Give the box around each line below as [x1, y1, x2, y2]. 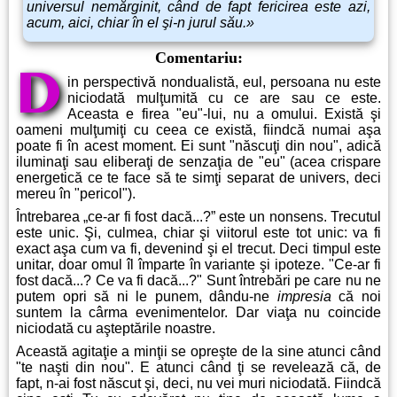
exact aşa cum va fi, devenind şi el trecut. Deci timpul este [16, 241, 381, 257]
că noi [331, 289, 382, 305]
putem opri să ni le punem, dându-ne [16, 289, 277, 305]
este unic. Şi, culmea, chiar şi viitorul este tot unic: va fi [16, 225, 381, 241]
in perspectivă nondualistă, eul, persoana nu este [67, 74, 381, 90]
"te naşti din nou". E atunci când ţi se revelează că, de [16, 360, 381, 376]
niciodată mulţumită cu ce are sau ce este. [67, 90, 381, 106]
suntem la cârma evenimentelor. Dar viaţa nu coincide [16, 305, 381, 321]
